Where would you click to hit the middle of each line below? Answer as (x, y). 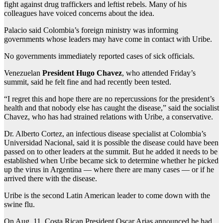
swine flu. (19, 204)
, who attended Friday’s (159, 73)
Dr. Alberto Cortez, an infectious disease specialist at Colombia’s (105, 133)
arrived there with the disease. (51, 178)
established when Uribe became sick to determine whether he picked (111, 160)
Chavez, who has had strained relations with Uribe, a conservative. (109, 116)
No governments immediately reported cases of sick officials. (99, 56)
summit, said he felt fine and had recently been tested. (88, 82)
